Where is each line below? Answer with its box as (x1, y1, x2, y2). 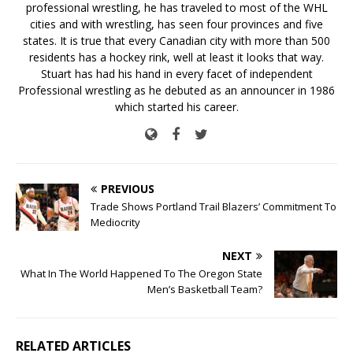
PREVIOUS (101, 181, 154, 197)
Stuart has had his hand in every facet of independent (40, 66, 313, 82)
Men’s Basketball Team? (147, 282, 262, 297)
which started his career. (114, 99, 239, 115)
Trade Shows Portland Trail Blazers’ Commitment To (91, 199, 336, 214)
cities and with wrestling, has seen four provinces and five (30, 17, 323, 32)
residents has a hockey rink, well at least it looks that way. (29, 50, 324, 65)
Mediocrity (91, 215, 140, 230)
